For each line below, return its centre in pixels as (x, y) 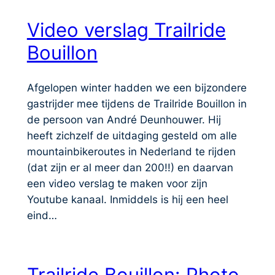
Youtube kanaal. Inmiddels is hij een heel (127, 199)
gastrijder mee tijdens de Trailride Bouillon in (137, 103)
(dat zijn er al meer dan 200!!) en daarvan (130, 167)
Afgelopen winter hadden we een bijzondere (137, 87)
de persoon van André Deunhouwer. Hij (124, 119)
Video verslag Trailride (126, 29)
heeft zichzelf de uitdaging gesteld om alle (132, 135)
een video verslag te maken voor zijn (117, 183)
